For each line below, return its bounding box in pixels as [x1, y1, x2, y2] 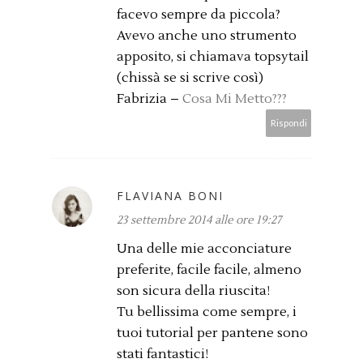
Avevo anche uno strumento [117, 28, 297, 45]
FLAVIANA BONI [117, 188, 224, 204]
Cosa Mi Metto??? [182, 91, 287, 108]
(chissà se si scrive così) [117, 70, 263, 87]
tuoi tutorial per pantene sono [117, 325, 308, 342]
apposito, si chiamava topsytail [117, 49, 309, 66]
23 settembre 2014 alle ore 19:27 [117, 213, 281, 228]
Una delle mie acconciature [117, 241, 292, 258]
